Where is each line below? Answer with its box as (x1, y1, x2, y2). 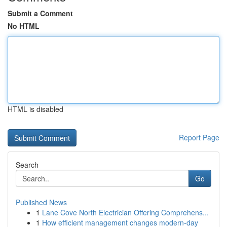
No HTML (8, 21, 40, 31)
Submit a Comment (8, 8, 73, 18)
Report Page (179, 132, 219, 142)
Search (16, 160, 39, 170)
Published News (16, 197, 67, 207)
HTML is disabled (8, 104, 63, 114)
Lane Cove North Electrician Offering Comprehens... (42, 207, 209, 217)
